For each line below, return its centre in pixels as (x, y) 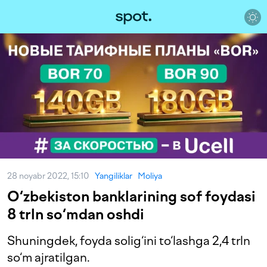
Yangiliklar (114, 176)
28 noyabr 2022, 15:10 (51, 176)
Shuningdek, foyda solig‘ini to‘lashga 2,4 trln (129, 241)
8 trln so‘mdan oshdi (76, 214)
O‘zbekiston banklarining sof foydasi (131, 196)
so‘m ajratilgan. (49, 257)
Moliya (150, 176)
